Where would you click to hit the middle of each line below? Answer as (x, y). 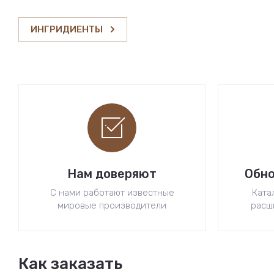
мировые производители (112, 206)
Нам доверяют (112, 174)
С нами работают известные (112, 193)
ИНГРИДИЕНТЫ (67, 30)
